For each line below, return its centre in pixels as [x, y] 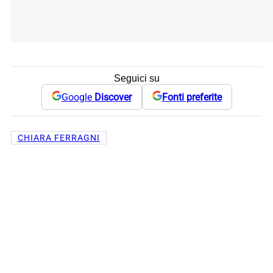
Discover [113, 97]
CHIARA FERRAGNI [59, 138]
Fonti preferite [192, 97]
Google [78, 97]
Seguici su [136, 79]
